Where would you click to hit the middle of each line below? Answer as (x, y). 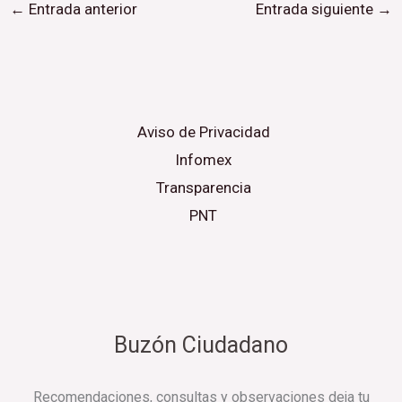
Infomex (203, 159)
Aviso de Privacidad (203, 131)
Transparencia (203, 187)
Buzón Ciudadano (201, 345)
